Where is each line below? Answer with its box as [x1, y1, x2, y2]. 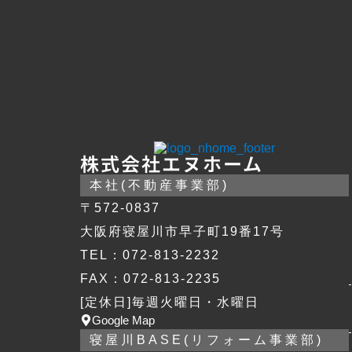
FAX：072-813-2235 [80, 272, 221, 285]
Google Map [92, 313, 155, 327]
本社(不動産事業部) [90, 178, 229, 192]
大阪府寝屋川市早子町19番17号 [80, 225, 284, 238]
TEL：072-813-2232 [80, 248, 220, 262]
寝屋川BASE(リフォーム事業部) [90, 333, 324, 346]
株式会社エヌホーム [80, 154, 263, 175]
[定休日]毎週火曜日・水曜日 [80, 295, 259, 309]
